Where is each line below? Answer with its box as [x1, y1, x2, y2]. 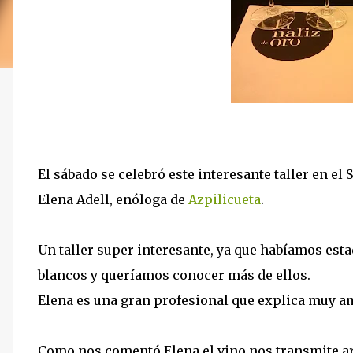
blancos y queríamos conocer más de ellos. [38, 267, 310, 283]
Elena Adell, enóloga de [38, 191, 185, 207]
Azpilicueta [185, 191, 261, 207]
